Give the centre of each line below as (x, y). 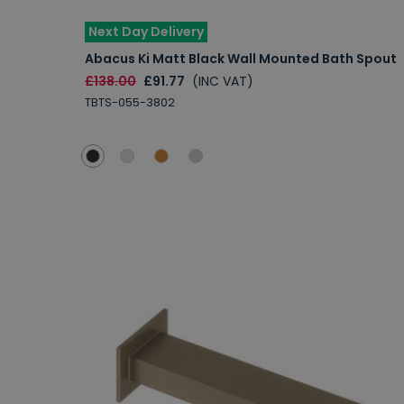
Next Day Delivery (146, 31)
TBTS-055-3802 (130, 102)
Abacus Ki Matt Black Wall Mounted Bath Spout (241, 58)
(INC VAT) (223, 81)
